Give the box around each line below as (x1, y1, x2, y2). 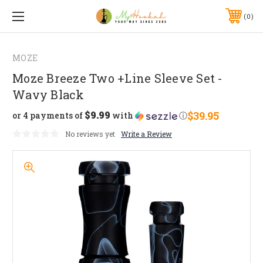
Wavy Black (12, 86, 85, 102)
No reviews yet (65, 129, 115, 139)
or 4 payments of (12, 110, 85, 122)
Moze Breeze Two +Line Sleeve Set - (12, 70, 223, 86)
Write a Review (121, 129, 172, 139)
